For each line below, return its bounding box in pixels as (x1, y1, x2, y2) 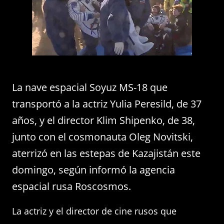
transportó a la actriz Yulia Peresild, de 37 (12, 97, 201, 110)
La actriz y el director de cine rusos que (12, 205, 176, 217)
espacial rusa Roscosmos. (12, 179, 131, 193)
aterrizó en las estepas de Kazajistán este (12, 146, 200, 160)
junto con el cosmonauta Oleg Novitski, (12, 130, 193, 143)
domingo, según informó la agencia (12, 163, 175, 176)
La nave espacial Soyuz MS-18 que (12, 80, 167, 94)
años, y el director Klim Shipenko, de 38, (12, 113, 195, 127)
